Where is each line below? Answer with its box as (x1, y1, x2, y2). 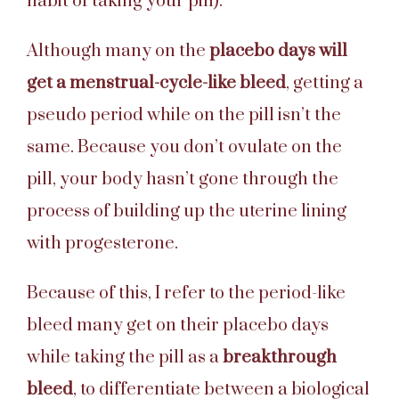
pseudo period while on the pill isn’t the (27, 103, 341, 126)
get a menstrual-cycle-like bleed (27, 71, 286, 94)
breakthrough (223, 346, 337, 369)
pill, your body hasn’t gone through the (27, 167, 338, 191)
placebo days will (209, 39, 347, 62)
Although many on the (27, 39, 209, 62)
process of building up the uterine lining (27, 199, 346, 223)
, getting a (286, 71, 363, 94)
